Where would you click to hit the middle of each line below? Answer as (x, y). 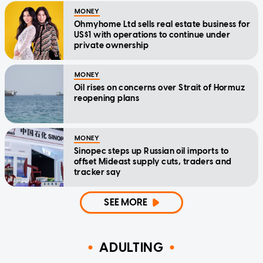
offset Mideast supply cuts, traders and (153, 161)
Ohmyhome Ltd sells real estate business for (162, 24)
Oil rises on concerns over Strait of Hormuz (160, 87)
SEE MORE (126, 202)
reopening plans (107, 98)
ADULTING (131, 248)
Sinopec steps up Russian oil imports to (151, 151)
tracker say (97, 172)
